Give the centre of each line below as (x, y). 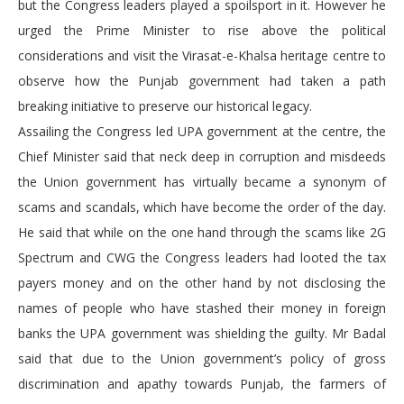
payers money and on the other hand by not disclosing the (202, 283)
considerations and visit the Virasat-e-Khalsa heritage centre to (202, 56)
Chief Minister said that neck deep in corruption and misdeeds (202, 157)
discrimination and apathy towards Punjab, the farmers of (202, 384)
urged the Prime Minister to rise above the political (202, 31)
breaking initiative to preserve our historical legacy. (165, 106)
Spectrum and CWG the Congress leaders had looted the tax (202, 258)
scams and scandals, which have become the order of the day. (202, 207)
